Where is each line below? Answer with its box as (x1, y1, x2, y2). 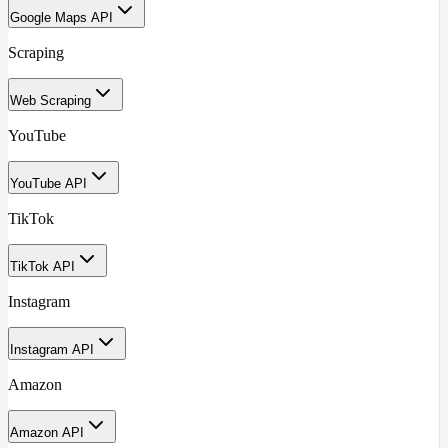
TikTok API (10, 259, 75, 274)
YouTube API (10, 176, 87, 191)
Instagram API (10, 342, 94, 357)
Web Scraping (10, 93, 91, 108)
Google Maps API (10, 10, 113, 25)
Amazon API (10, 425, 84, 440)
